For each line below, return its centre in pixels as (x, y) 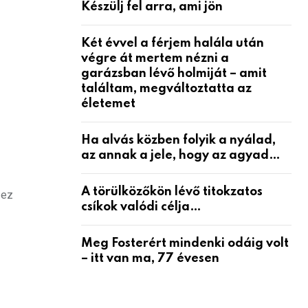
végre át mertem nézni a (155, 58)
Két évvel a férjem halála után (173, 43)
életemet (108, 103)
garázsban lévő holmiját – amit (174, 73)
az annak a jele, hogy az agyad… (181, 155)
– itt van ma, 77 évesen (150, 258)
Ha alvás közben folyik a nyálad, (178, 140)
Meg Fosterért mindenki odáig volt (185, 243)
